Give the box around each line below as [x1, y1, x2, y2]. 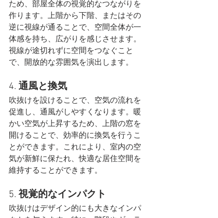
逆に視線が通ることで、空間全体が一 [9, 23, 141, 33]
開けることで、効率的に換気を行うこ [9, 131, 141, 141]
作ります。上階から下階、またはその [9, 11, 141, 21]
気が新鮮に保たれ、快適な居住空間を [9, 154, 141, 164]
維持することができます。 [9, 166, 102, 176]
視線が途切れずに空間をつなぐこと [9, 46, 133, 56]
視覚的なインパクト [18, 189, 106, 201]
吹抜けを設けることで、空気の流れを [9, 96, 141, 106]
